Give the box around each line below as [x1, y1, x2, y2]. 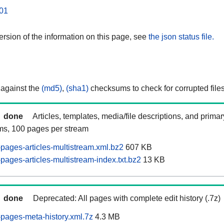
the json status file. [148, 32, 214, 41]
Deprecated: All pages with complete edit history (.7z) [33, 194, 220, 203]
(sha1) [66, 84, 88, 93]
